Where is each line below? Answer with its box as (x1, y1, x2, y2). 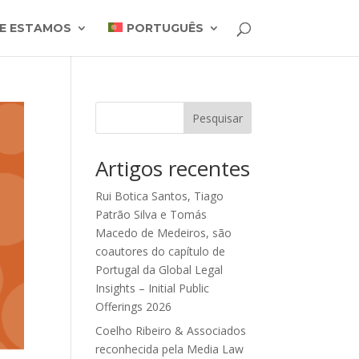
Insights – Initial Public (95, 280, 210, 296)
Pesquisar (192, 110, 243, 126)
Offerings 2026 (95, 299, 172, 314)
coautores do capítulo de (95, 244, 226, 259)
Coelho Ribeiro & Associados (95, 323, 247, 338)
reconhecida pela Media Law (95, 341, 244, 357)
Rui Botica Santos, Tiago (95, 188, 224, 204)
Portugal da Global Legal (95, 262, 224, 277)
